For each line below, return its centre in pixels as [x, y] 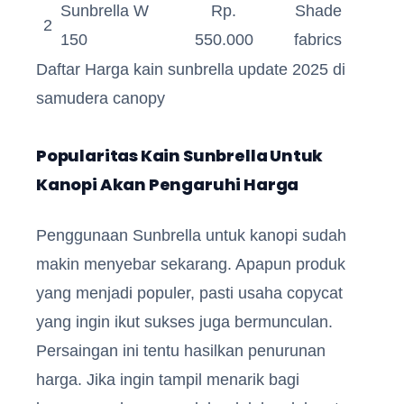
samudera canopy [101, 98]
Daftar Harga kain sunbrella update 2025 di [191, 69]
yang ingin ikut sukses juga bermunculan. [184, 321]
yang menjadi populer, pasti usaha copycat [189, 293]
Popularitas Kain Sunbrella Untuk [180, 155]
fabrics [318, 39]
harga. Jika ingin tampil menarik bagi [168, 379]
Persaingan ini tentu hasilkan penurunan [181, 350]
